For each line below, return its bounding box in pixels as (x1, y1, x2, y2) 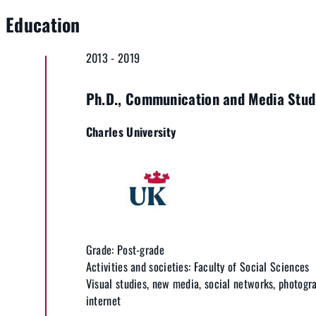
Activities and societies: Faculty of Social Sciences (85, 258, 310, 276)
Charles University (85, 122, 176, 140)
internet (85, 292, 121, 310)
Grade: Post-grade (85, 241, 164, 259)
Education (6, 10, 80, 37)
